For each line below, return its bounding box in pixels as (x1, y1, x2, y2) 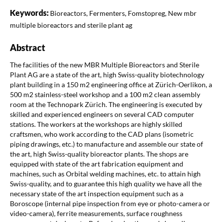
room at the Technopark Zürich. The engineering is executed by (9, 100, 202, 109)
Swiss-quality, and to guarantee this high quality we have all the (9, 179, 202, 188)
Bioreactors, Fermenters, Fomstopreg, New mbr (50, 8, 197, 17)
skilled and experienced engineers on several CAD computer (9, 110, 194, 118)
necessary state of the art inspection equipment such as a (9, 189, 183, 198)
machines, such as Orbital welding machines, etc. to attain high (9, 169, 201, 178)
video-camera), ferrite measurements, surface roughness (9, 209, 182, 218)
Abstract (9, 42, 45, 53)
